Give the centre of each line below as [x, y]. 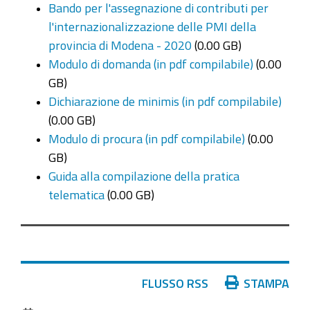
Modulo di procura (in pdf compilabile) [147, 138]
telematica [76, 194]
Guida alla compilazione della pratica [144, 176]
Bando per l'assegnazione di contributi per [158, 8]
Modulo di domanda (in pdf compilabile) [151, 64]
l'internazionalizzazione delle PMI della [152, 26]
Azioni [36, 282]
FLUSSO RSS [175, 283]
